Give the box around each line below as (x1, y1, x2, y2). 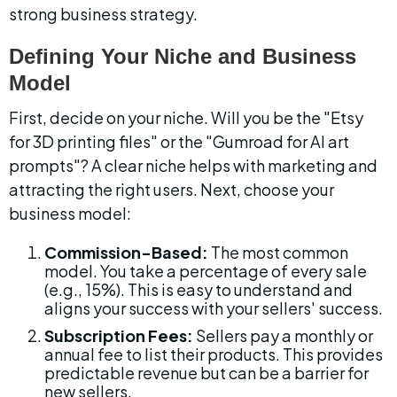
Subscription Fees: (44, 325, 193, 346)
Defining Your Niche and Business (9, 44, 362, 68)
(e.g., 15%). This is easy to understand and (44, 279, 355, 300)
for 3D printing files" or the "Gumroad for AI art (9, 131, 352, 152)
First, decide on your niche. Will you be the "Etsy (9, 107, 366, 128)
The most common (208, 242, 351, 262)
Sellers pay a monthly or (193, 325, 376, 346)
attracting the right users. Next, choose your (9, 179, 337, 199)
